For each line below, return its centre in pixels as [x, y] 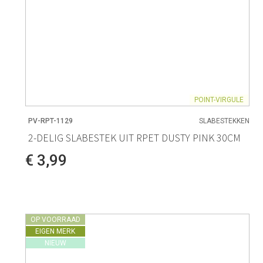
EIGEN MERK [55, 231]
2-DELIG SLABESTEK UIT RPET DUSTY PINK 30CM [134, 137]
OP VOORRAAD [55, 219]
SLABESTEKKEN [225, 121]
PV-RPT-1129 [50, 121]
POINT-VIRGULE [219, 100]
